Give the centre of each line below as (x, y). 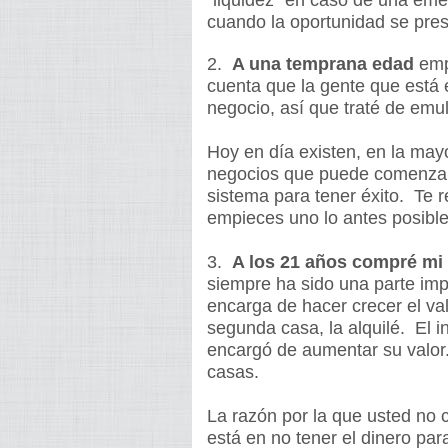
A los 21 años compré (324, 262)
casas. (238, 372)
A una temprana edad (323, 64)
